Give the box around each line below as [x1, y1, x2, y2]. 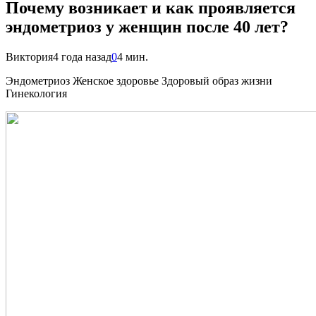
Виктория [6, 50, 53, 63]
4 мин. [117, 50, 148, 63]
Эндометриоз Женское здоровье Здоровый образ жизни [6, 74, 272, 87]
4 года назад [53, 50, 111, 63]
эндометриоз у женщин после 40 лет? [6, 17, 288, 36]
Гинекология [6, 87, 67, 99]
